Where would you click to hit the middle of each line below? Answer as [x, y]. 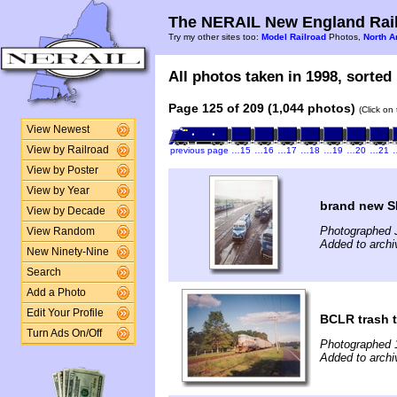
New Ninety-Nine [67, 252]
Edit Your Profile [65, 313]
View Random [60, 231]
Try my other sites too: [215, 37]
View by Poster [62, 170]
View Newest [58, 129]
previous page [199, 150]
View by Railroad [67, 150]
